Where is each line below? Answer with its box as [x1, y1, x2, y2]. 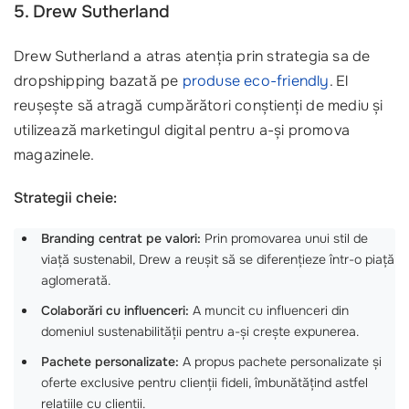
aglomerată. [41, 272, 110, 289]
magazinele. [14, 144, 95, 164]
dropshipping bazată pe [14, 70, 183, 90]
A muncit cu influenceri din [189, 302, 349, 320]
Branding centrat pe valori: [41, 230, 201, 247]
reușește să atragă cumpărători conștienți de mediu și [14, 95, 383, 115]
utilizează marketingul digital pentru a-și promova [14, 120, 350, 140]
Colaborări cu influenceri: [41, 302, 189, 320]
